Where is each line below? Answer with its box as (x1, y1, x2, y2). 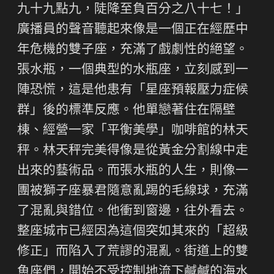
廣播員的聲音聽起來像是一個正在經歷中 (17, 23, 248, 37)
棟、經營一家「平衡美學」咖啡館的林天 (17, 124, 248, 138)
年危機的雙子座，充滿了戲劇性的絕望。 (17, 43, 248, 57)
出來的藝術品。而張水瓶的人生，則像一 (17, 165, 248, 178)
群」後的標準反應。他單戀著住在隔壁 (17, 104, 235, 117)
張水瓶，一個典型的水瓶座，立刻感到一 (17, 64, 248, 77)
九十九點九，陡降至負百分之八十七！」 (17, 3, 248, 17)
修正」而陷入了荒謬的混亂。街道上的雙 (17, 245, 248, 259)
